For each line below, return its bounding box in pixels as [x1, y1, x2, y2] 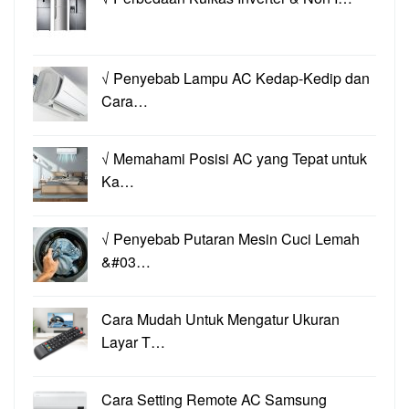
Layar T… [101, 331, 165, 353]
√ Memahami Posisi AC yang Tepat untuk [101, 148, 367, 170]
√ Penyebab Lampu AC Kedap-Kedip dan [101, 68, 370, 89]
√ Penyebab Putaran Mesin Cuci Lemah [101, 228, 360, 250]
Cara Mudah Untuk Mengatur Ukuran [101, 309, 340, 330]
